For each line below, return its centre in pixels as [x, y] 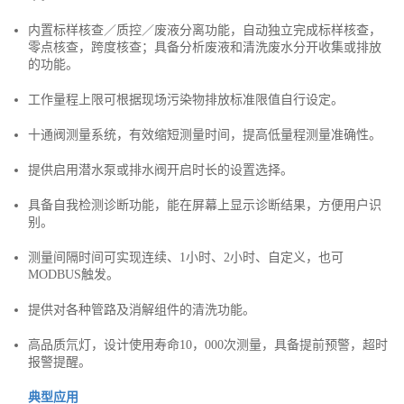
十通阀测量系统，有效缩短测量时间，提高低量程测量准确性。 [205, 135]
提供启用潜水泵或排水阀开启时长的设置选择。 [161, 170]
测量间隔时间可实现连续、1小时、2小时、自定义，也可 [186, 257]
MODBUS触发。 [73, 275]
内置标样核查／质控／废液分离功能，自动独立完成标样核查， [205, 30]
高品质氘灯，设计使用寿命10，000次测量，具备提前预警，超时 [208, 345]
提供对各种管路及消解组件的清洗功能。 [142, 310]
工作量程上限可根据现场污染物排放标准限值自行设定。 [186, 100]
